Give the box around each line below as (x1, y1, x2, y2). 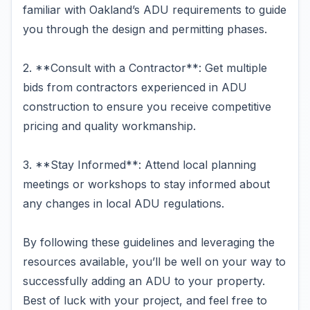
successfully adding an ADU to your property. (23, 274, 265, 288)
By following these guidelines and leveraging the (23, 235, 275, 249)
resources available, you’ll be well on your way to (23, 255, 286, 268)
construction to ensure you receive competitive (23, 100, 271, 113)
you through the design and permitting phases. (23, 22, 267, 36)
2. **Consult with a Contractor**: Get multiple (23, 61, 267, 75)
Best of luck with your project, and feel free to (23, 293, 267, 307)
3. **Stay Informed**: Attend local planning (23, 158, 256, 172)
